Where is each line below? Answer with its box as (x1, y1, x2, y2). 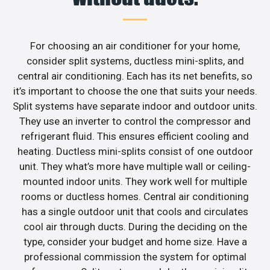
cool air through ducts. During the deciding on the (23, 220, 247, 233)
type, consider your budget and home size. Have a (23, 235, 247, 248)
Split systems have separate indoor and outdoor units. (13, 99, 257, 112)
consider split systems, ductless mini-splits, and (26, 54, 244, 67)
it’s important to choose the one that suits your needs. (13, 84, 257, 97)
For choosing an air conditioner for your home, (30, 39, 240, 52)
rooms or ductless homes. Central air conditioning (21, 190, 249, 202)
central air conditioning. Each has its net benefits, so (17, 69, 253, 82)
